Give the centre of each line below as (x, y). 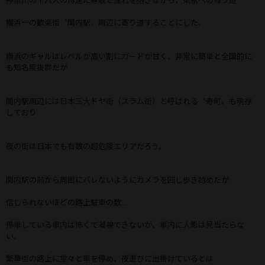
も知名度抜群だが (37, 67)
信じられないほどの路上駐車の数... (66, 202)
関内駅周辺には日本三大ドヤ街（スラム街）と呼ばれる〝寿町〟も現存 (129, 101)
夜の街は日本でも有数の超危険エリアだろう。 (86, 146)
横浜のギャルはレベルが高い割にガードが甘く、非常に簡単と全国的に (129, 56)
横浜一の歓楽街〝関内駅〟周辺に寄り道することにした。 (106, 22)
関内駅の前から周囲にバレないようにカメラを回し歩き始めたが (117, 180)
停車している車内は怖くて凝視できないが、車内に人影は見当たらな (125, 225)
